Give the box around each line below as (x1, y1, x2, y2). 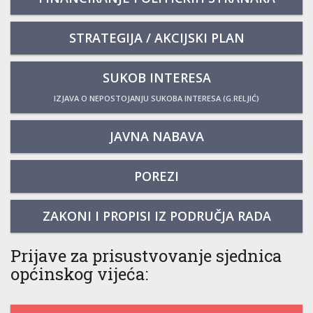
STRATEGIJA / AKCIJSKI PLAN (68, 29, 245, 46)
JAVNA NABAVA (109, 128, 204, 145)
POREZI (134, 168, 179, 184)
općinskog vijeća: (10, 263, 148, 285)
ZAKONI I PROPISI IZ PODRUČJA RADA (42, 208, 271, 224)
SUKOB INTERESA (102, 69, 211, 86)
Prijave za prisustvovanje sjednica (10, 245, 282, 267)
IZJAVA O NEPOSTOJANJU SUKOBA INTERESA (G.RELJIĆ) (54, 93, 259, 103)
